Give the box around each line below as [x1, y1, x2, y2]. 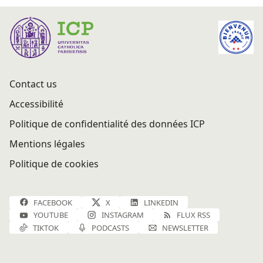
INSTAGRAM [102, 210, 144, 221]
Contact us [9, 77, 57, 90]
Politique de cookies [9, 157, 99, 170]
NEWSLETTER [162, 222, 208, 233]
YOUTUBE [33, 210, 68, 221]
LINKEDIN [144, 197, 178, 208]
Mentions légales [9, 137, 85, 150]
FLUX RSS [177, 210, 210, 221]
